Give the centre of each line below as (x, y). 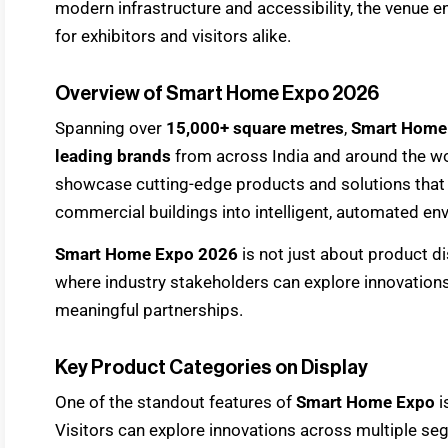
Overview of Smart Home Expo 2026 (217, 93)
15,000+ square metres (255, 127)
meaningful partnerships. (149, 310)
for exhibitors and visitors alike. (173, 35)
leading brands (113, 155)
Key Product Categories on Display (211, 368)
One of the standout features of (175, 402)
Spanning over (110, 127)
